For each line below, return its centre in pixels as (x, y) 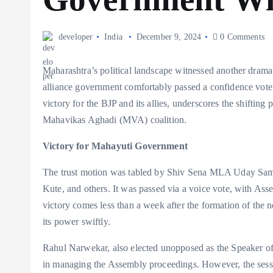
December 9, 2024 (169, 37)
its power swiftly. (76, 222)
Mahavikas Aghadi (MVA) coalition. (115, 120)
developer (76, 37)
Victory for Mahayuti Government (115, 146)
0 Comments (241, 37)
